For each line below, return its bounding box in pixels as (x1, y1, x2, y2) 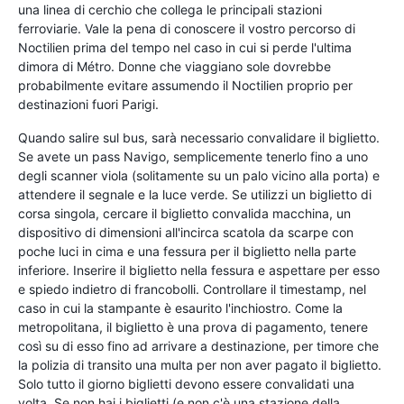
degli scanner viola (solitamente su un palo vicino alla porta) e (18, 167, 380, 183)
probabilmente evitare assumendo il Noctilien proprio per (18, 77, 353, 93)
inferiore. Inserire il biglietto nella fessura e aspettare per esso (18, 262, 380, 278)
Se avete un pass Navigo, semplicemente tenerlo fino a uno (18, 148, 368, 164)
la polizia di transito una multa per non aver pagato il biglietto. (18, 356, 381, 372)
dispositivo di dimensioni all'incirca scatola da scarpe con (18, 224, 353, 240)
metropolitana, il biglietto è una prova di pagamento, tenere (18, 318, 368, 335)
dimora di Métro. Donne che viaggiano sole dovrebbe (18, 58, 331, 74)
